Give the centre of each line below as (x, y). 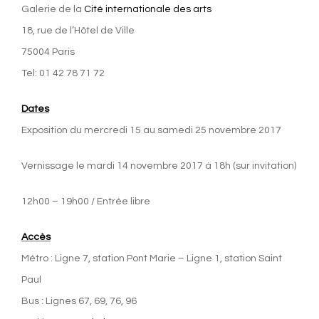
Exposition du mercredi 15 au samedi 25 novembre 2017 (151, 130)
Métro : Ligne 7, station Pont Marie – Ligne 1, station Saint (152, 258)
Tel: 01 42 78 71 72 (63, 73)
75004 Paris (48, 52)
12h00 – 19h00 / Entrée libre (86, 201)
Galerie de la (53, 9)
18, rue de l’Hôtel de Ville (78, 30)
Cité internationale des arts (148, 9)
